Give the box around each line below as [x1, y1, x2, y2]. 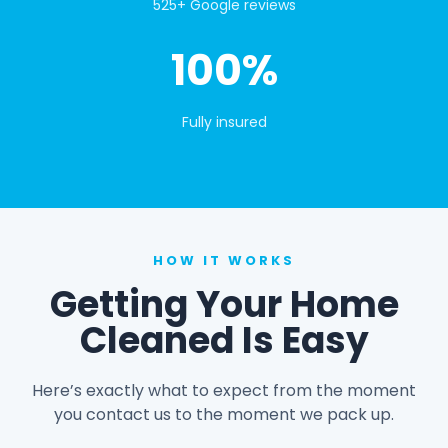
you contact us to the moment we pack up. [54, 402, 394, 426]
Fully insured [181, 112, 267, 133]
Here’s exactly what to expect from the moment [32, 378, 416, 402]
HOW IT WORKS [153, 250, 295, 270]
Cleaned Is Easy [79, 314, 369, 366]
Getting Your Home [49, 278, 399, 330]
